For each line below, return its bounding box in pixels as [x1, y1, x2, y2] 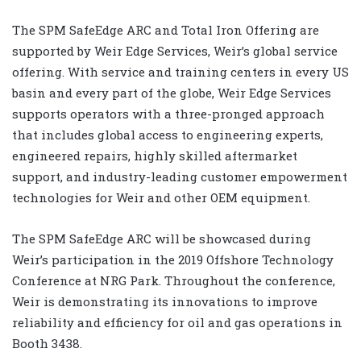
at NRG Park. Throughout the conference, [81, 272, 335, 288]
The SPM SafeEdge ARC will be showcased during [12, 230, 311, 247]
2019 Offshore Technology [178, 251, 334, 268]
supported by [12, 42, 94, 59]
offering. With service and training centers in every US [12, 63, 349, 80]
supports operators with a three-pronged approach [12, 105, 325, 122]
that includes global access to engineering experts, [12, 126, 323, 143]
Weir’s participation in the [12, 251, 178, 268]
